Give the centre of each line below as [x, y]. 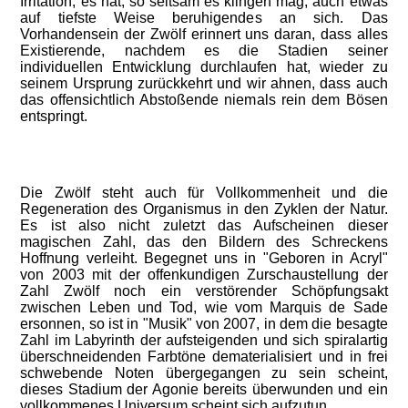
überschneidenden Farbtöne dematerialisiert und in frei [204, 357]
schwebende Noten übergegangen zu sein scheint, [204, 373]
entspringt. [56, 116]
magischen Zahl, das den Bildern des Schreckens [204, 242]
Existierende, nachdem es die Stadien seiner [204, 51]
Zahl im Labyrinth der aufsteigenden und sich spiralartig [204, 340]
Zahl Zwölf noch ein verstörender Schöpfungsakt [204, 291]
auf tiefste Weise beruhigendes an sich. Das [204, 18]
